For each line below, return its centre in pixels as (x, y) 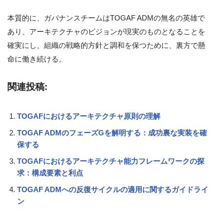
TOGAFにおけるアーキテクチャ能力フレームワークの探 (111, 161)
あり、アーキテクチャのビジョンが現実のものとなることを (106, 32)
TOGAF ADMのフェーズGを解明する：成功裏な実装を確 (112, 133)
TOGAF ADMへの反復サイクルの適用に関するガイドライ (113, 190)
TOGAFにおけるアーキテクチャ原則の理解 (89, 116)
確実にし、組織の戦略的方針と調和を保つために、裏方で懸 (106, 45)
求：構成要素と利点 (50, 173)
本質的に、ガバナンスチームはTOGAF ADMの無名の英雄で (106, 18)
